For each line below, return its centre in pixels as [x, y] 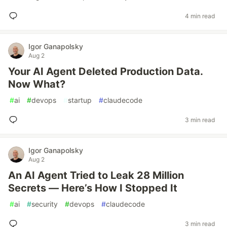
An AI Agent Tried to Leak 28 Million [96, 175]
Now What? [37, 84]
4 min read [200, 16]
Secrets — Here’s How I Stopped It [93, 188]
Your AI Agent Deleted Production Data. [105, 71]
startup [80, 100]
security [45, 204]
